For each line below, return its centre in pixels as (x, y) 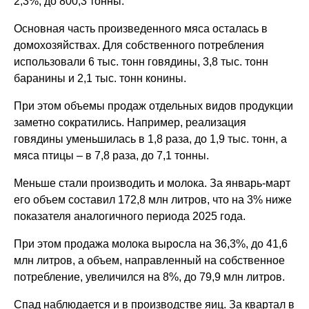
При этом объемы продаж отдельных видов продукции (154, 106)
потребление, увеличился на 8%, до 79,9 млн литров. (150, 277)
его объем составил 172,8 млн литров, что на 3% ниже (153, 199)
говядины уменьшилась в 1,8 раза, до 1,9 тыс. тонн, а (151, 139)
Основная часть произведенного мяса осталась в (141, 28)
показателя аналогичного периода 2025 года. (130, 216)
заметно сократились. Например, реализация (130, 122)
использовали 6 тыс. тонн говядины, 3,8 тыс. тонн (141, 61)
